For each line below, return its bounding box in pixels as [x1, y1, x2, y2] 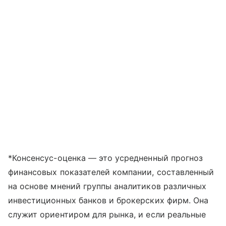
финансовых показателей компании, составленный [8, 166, 214, 177]
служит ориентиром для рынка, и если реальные [8, 209, 206, 219]
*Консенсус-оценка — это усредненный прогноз [8, 152, 203, 163]
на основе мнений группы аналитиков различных [8, 181, 207, 191]
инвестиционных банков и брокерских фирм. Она [8, 195, 209, 205]
